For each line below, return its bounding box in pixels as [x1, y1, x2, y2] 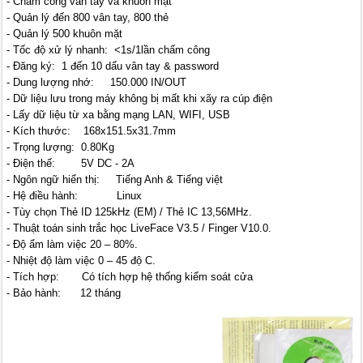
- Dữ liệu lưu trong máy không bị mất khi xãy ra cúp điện [6, 92, 273, 105]
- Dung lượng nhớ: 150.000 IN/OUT [6, 76, 187, 89]
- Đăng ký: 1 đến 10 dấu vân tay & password [6, 60, 220, 73]
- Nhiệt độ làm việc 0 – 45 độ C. [6, 254, 156, 267]
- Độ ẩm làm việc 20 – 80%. [6, 238, 139, 251]
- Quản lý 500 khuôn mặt [6, 28, 123, 41]
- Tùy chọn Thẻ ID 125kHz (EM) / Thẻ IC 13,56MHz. [6, 206, 253, 219]
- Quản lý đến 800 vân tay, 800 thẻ [6, 11, 169, 24]
